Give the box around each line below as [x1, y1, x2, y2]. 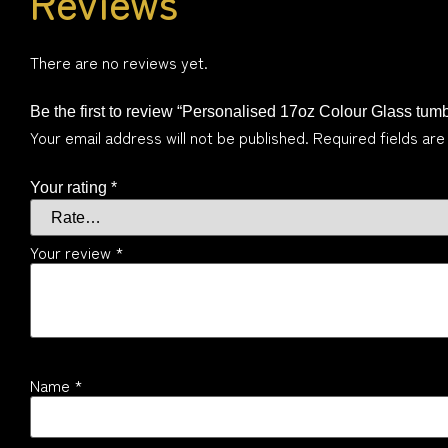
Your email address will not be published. [30, 125, 309, 150]
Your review [30, 240, 115, 265]
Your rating [30, 178, 111, 196]
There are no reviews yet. [30, 50, 208, 75]
